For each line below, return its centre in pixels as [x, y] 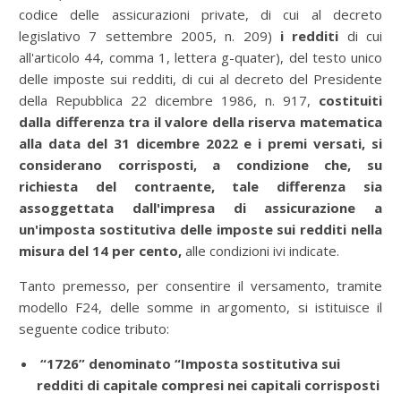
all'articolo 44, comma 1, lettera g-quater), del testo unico [200, 57]
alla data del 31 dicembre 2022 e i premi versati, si [200, 143]
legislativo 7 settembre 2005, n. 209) [149, 36]
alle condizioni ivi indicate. [264, 251]
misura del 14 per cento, [102, 251]
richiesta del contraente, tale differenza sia [200, 186]
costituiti [350, 100]
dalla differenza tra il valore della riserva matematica [200, 122]
